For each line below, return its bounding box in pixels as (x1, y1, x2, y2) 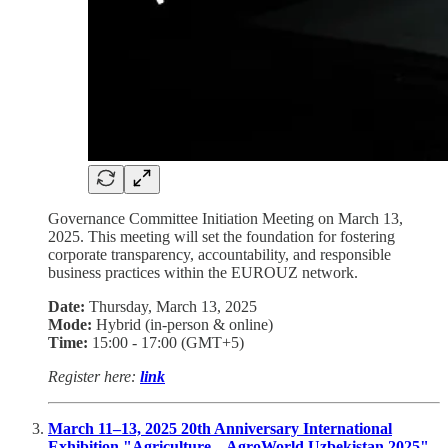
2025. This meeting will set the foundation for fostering (48, 227, 395, 245)
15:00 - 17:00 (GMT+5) (88, 333, 244, 351)
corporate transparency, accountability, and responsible (48, 245, 391, 263)
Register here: (48, 367, 140, 385)
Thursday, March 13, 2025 (85, 297, 257, 315)
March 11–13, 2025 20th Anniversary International (48, 419, 392, 437)
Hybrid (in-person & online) (92, 315, 273, 333)
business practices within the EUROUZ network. (48, 263, 358, 281)
